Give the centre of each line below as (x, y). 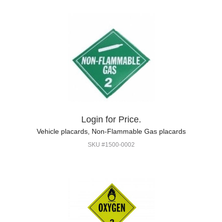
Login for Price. (111, 119)
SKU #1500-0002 (111, 145)
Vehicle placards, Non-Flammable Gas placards (111, 131)
